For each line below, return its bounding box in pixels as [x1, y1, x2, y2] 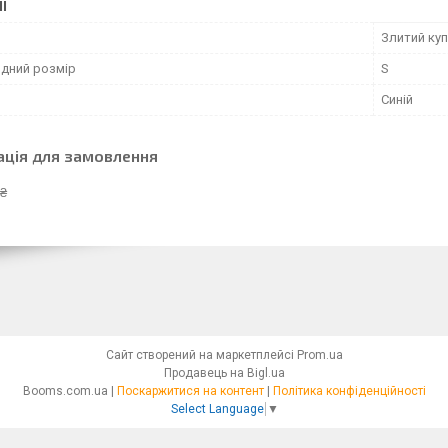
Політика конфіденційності [272, 383, 426, 398]
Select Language [170, 402, 264, 417]
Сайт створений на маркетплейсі [105, 347, 297, 362]
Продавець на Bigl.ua [163, 365, 285, 380]
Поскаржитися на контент [116, 383, 264, 398]
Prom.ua [296, 347, 343, 362]
